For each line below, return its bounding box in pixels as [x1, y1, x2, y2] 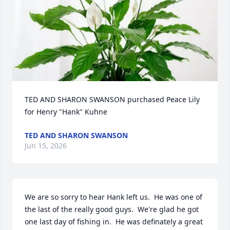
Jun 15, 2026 [25, 141, 67, 151]
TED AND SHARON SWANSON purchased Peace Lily [25, 94, 200, 105]
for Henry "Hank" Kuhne [25, 107, 107, 117]
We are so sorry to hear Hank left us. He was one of [25, 192, 202, 202]
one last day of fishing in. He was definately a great [25, 217, 203, 227]
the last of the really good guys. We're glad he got [25, 204, 199, 215]
